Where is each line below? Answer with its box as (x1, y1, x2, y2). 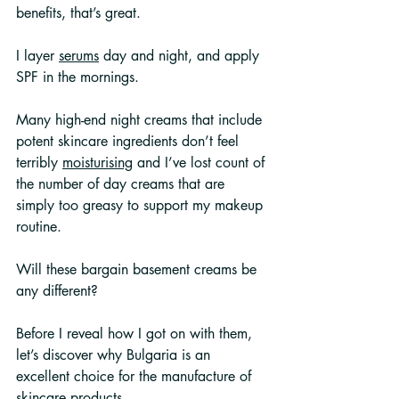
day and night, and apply (99, 45, 264, 65)
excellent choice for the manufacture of (16, 366, 256, 386)
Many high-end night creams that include (16, 110, 266, 129)
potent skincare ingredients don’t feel (16, 131, 243, 151)
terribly (16, 152, 62, 172)
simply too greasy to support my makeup (16, 195, 267, 215)
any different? (16, 281, 98, 300)
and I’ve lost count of (133, 152, 269, 172)
